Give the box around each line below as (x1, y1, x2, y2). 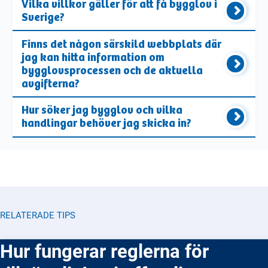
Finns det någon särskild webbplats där (22, 37, 222, 51)
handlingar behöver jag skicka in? (22, 117, 192, 130)
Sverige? (22, 11, 65, 25)
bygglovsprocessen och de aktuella (22, 63, 203, 77)
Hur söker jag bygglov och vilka (22, 103, 183, 117)
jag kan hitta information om (22, 50, 165, 64)
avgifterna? (22, 77, 80, 90)
